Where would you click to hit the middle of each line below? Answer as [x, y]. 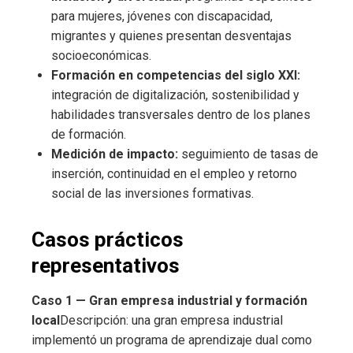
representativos [106, 266]
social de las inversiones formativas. [152, 194]
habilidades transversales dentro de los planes [181, 115]
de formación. [89, 135]
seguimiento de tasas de [248, 154]
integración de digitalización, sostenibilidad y [175, 95]
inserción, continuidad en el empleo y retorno [174, 174]
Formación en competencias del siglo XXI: [176, 76]
